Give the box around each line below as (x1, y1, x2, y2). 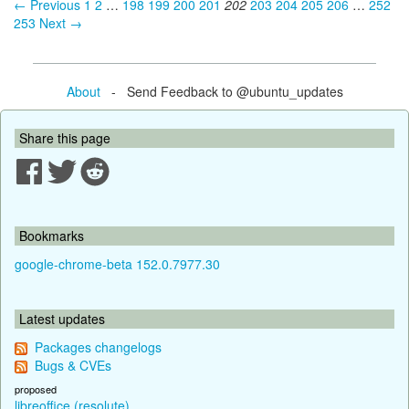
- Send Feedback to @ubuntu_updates (100, 81, 343, 100)
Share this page (19, 128, 110, 147)
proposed (15, 381, 57, 396)
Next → (39, 14, 82, 32)
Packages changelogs (35, 337, 162, 356)
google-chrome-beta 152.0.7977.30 (15, 254, 220, 273)
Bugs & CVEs (35, 355, 111, 374)
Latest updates (19, 309, 105, 328)
